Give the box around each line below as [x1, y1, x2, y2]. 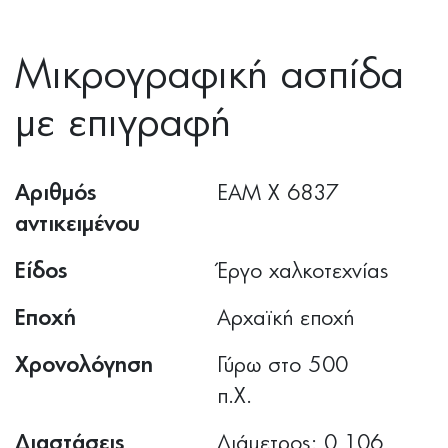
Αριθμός [15, 183, 97, 204]
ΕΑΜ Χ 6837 [217, 183, 340, 204]
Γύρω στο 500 [217, 355, 349, 376]
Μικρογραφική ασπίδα [15, 56, 404, 96]
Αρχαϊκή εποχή [217, 308, 355, 329]
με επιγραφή [15, 104, 231, 144]
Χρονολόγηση [15, 355, 153, 376]
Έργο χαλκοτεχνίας [217, 261, 390, 282]
